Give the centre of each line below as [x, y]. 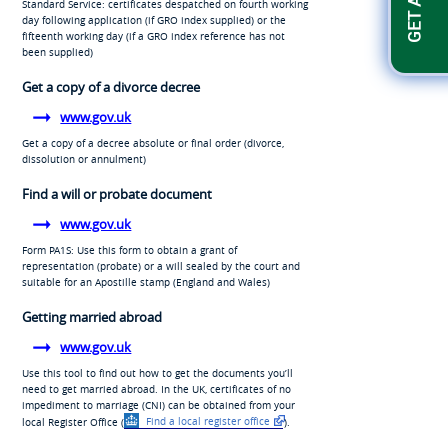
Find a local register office [206, 421]
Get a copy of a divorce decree [110, 86]
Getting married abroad [91, 316]
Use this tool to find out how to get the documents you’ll [157, 372]
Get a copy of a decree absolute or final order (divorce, [152, 142]
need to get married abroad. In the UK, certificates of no [156, 388]
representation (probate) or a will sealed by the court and [160, 265]
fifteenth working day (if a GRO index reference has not [153, 35]
